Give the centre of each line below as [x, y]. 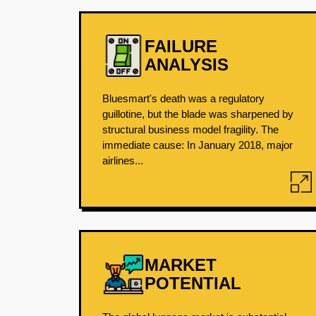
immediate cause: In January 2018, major [197, 145]
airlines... [123, 160]
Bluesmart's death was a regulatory [183, 98]
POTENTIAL [193, 283]
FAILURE [181, 46]
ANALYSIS [187, 65]
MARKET [181, 265]
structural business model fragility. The [190, 129]
